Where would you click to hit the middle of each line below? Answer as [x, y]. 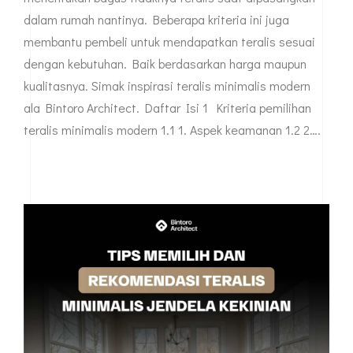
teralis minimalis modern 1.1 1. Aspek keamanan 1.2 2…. [172, 129]
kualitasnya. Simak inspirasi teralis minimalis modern [167, 85]
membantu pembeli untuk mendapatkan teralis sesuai [169, 41]
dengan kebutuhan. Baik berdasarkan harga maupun [165, 63]
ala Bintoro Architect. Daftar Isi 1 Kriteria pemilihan [167, 107]
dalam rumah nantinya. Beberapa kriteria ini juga [156, 19]
